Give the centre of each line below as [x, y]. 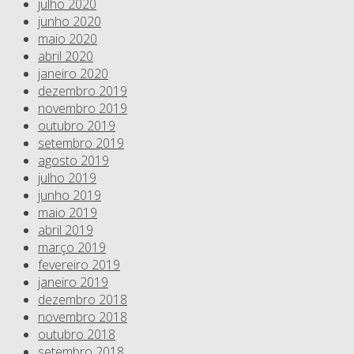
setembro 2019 [81, 143]
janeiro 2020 [73, 74]
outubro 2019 [77, 126]
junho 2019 [70, 196]
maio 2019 [68, 213]
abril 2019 [66, 230]
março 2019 [72, 248]
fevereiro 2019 [79, 265]
